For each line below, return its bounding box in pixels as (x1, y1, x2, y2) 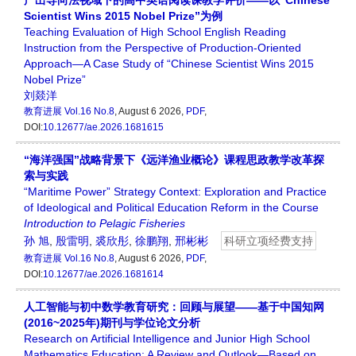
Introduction (24, 217, 83, 230)
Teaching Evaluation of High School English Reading (24, 25, 286, 39)
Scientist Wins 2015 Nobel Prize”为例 (24, 10, 222, 23)
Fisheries (139, 217, 185, 230)
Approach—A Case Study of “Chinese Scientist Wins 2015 (24, 57, 314, 71)
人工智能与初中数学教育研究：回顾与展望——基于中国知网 (24, 300, 324, 314)
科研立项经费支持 (224, 234, 313, 248)
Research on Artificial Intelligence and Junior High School (24, 332, 310, 346)
